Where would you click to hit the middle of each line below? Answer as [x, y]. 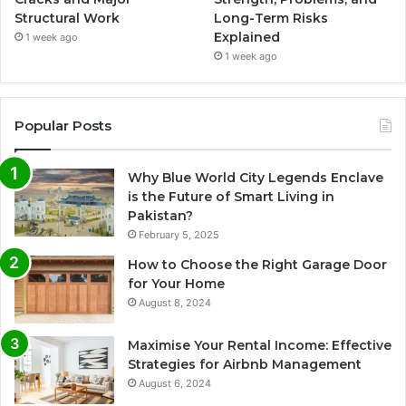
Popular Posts [63, 126]
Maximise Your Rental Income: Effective [260, 346]
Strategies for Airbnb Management [245, 365]
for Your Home [176, 284]
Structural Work [67, 19]
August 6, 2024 [175, 384]
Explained [247, 38]
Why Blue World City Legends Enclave [256, 178]
